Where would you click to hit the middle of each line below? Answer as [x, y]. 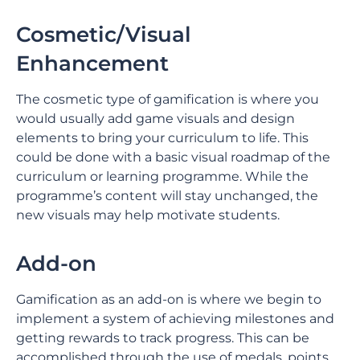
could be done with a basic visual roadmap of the [173, 157]
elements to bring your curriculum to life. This [162, 138]
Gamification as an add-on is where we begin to [169, 299]
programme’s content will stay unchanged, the [167, 196]
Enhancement [92, 63]
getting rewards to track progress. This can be [163, 338]
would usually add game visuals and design [155, 119]
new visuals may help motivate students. [148, 215]
